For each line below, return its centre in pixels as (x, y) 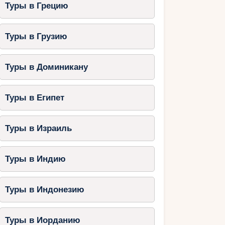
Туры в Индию (35, 159)
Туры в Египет (34, 98)
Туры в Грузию (36, 37)
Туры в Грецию (36, 6)
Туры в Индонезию (44, 190)
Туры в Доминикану (46, 67)
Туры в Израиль (38, 129)
